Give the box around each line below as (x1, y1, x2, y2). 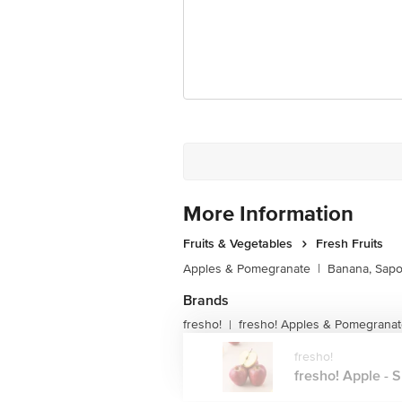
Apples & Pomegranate (183, 261, 310, 276)
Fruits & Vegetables (183, 236, 293, 251)
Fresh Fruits (316, 236, 383, 251)
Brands (183, 292, 229, 310)
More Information (183, 201, 354, 227)
